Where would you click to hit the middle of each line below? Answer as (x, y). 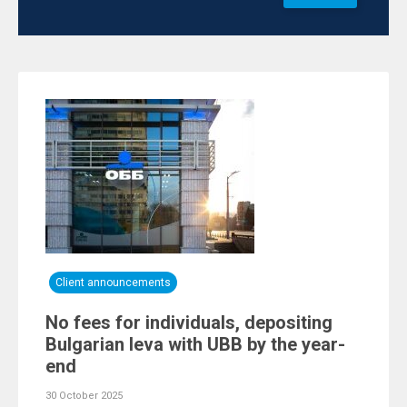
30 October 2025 (84, 396)
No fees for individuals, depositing (189, 323)
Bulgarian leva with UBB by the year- (195, 344)
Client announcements (113, 283)
